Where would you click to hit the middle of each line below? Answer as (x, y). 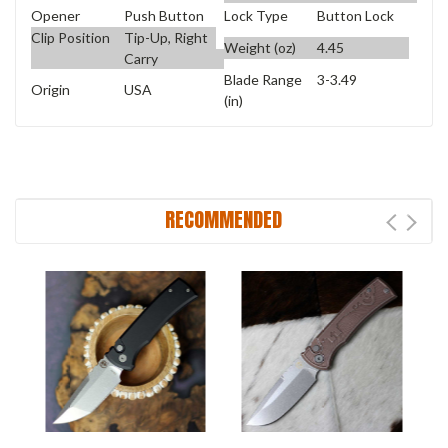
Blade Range (263, 79)
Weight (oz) (260, 47)
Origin (50, 89)
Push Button (163, 15)
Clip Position (70, 37)
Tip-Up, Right (165, 37)
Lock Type (256, 15)
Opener (55, 15)
